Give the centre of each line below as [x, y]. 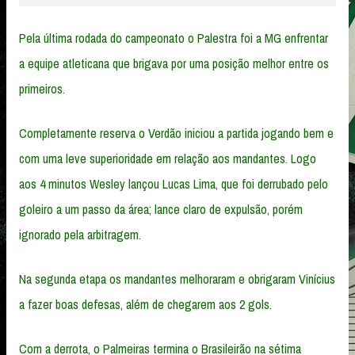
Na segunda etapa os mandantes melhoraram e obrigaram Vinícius [177, 279]
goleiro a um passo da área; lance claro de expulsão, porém [161, 209]
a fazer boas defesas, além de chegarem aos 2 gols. [145, 304]
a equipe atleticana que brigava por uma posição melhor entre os [174, 63]
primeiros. [42, 88]
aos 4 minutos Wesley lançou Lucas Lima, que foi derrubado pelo [174, 183]
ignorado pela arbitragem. [80, 234]
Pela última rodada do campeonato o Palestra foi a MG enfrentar [174, 38]
